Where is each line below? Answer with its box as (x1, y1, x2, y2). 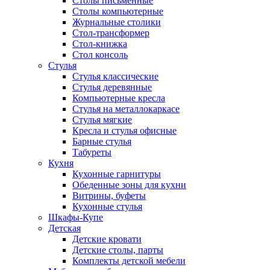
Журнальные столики (72, 17, 161, 27)
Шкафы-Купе (48, 212, 103, 222)
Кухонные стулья (72, 201, 142, 212)
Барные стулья (72, 136, 131, 146)
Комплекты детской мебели (72, 256, 186, 266)
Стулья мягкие (72, 115, 132, 125)
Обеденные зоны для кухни (72, 180, 186, 190)
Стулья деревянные (72, 82, 152, 92)
